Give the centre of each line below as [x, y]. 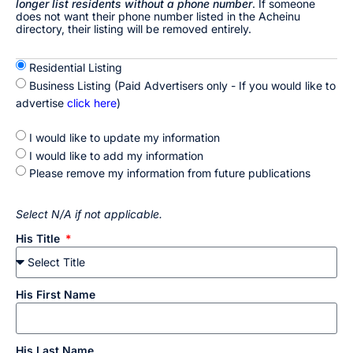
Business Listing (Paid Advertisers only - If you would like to [182, 85]
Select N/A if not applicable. [89, 214]
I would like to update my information [124, 137]
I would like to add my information [116, 155]
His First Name [56, 294]
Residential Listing [76, 67]
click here [92, 102]
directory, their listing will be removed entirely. [134, 28]
